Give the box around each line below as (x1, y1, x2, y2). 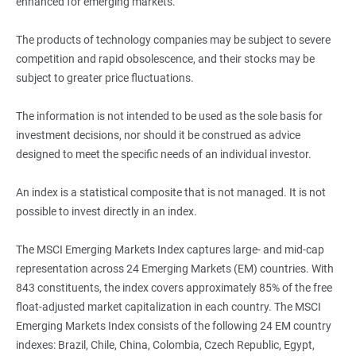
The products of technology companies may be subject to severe (15, 33, 331, 46)
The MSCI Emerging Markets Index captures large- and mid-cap (15, 242, 324, 256)
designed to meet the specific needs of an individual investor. (15, 147, 311, 161)
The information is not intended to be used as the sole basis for (15, 109, 323, 122)
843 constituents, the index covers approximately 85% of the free (15, 281, 332, 294)
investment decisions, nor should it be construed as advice (15, 128, 300, 141)
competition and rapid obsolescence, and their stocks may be (15, 52, 315, 65)
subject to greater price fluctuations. (15, 71, 194, 84)
